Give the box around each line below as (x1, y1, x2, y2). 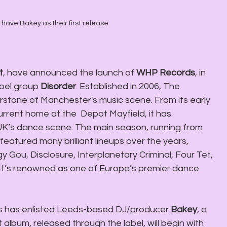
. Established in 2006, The (76, 81, 182, 91)
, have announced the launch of (3, 67, 136, 78)
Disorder (41, 81, 76, 91)
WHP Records (136, 67, 195, 78)
